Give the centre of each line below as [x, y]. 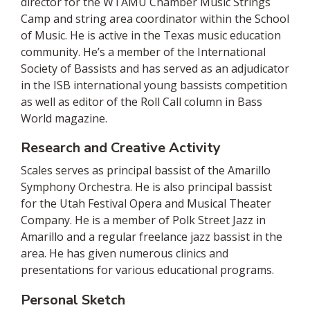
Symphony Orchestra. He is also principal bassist [146, 187]
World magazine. [64, 119]
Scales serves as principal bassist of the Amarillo [146, 171]
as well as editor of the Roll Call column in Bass [142, 102]
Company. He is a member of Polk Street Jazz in [143, 220]
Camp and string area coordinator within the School [155, 19]
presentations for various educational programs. [147, 270]
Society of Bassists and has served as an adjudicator [155, 69]
